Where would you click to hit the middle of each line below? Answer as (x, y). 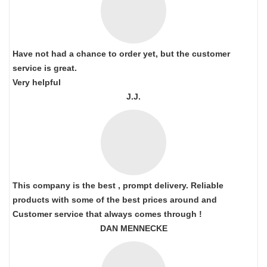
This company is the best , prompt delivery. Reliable (118, 185)
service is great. (45, 68)
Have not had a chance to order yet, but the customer (121, 54)
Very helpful (37, 82)
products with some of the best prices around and (115, 200)
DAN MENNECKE (133, 228)
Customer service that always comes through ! (107, 214)
